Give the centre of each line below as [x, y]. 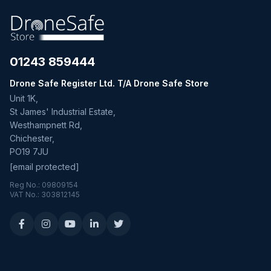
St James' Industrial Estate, [63, 111]
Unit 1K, [24, 98]
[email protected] [44, 166]
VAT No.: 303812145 [45, 194]
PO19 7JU [29, 151]
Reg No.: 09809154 [44, 184]
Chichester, [32, 138]
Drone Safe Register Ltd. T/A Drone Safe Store [109, 83]
